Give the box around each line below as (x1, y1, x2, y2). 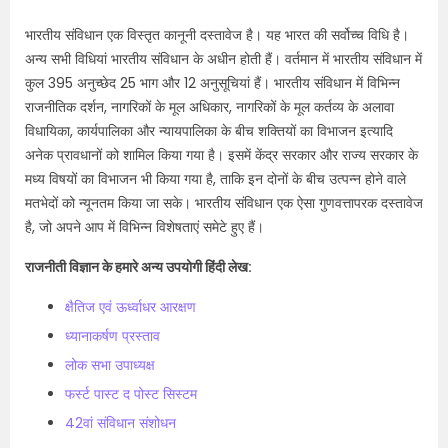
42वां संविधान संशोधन (65, 413, 176, 433)
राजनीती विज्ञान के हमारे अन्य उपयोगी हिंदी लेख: (25, 257, 252, 277)
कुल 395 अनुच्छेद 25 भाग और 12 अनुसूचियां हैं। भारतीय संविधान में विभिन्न (25, 73, 400, 93)
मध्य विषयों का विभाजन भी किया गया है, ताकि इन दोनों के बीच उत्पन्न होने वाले (25, 169, 406, 189)
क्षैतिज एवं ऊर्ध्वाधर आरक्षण (65, 297, 196, 317)
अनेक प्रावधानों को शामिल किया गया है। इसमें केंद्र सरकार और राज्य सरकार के (25, 145, 418, 165)
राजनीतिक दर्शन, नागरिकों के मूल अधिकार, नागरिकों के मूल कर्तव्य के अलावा (25, 97, 394, 117)
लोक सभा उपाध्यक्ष (65, 355, 159, 375)
